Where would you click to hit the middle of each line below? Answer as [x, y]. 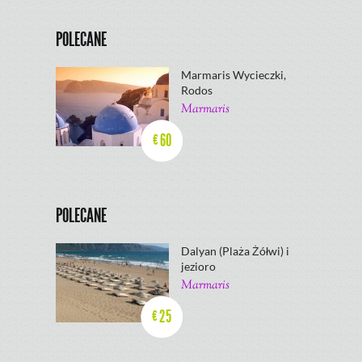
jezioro [198, 266]
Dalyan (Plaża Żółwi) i [235, 251]
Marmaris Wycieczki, [234, 75]
